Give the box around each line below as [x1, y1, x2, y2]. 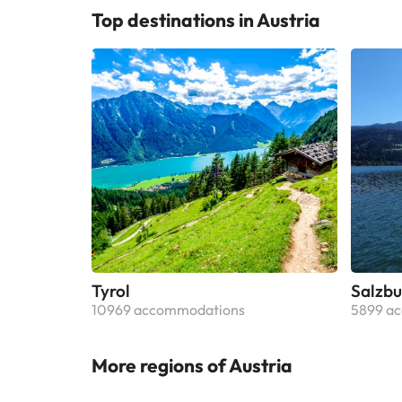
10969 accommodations [92, 300, 245, 319]
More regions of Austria [92, 353, 293, 377]
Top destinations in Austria [92, 7, 320, 31]
